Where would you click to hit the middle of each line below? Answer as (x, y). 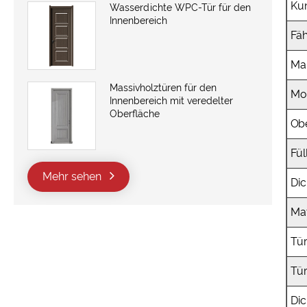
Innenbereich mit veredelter (171, 101)
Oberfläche (135, 114)
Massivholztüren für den (163, 88)
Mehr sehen (73, 177)
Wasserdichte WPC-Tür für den (181, 8)
